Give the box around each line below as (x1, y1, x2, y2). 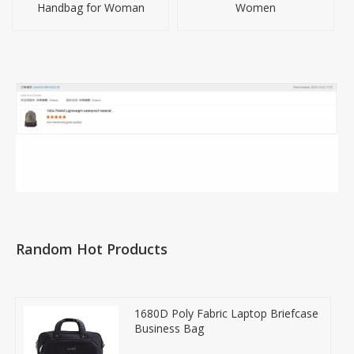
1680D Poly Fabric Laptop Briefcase (134, 305, 318, 321)
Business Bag (134, 320, 204, 336)
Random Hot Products (16, 239, 168, 258)
